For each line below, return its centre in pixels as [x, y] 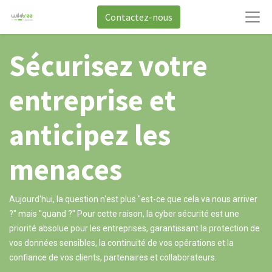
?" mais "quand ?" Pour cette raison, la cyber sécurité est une [124, 214]
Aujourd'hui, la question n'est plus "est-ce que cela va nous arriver [133, 199]
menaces [66, 169]
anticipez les [90, 135]
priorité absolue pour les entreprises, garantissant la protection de [134, 228]
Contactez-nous [138, 17]
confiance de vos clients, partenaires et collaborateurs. [113, 257]
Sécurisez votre [108, 66]
